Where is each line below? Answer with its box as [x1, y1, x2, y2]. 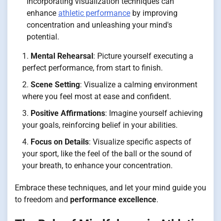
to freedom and [15, 194, 70, 204]
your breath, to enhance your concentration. [22, 160, 173, 170]
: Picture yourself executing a [93, 51, 193, 61]
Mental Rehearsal [31, 51, 93, 61]
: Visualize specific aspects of [89, 137, 191, 147]
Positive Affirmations [31, 108, 105, 118]
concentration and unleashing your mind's [27, 20, 172, 30]
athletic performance [58, 8, 130, 18]
